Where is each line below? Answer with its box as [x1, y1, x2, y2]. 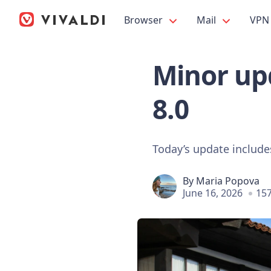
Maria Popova [196, 174, 260, 188]
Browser [124, 13, 165, 27]
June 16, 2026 [183, 186, 243, 200]
